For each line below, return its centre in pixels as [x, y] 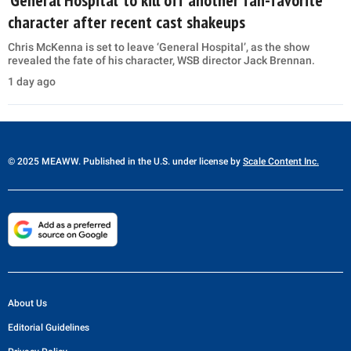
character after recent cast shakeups [127, 22]
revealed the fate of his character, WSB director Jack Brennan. [161, 60]
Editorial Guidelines [49, 328]
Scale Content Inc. [281, 161]
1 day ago [32, 81]
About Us [27, 304]
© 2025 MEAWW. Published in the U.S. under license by [125, 161]
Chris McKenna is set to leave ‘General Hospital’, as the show [159, 47]
